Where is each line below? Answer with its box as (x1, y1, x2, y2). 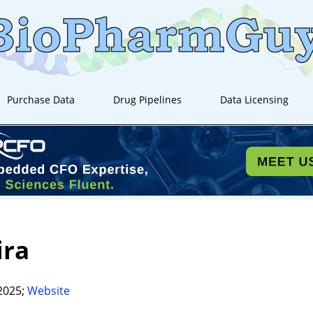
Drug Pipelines (113, 93, 182, 106)
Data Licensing (220, 93, 289, 106)
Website (27, 282, 70, 298)
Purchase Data (7, 93, 75, 106)
